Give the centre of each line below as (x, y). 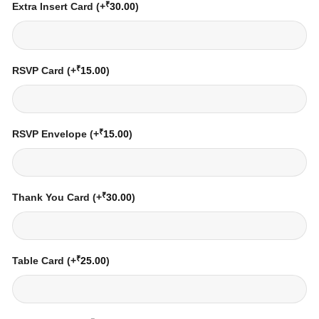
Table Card (40, 260)
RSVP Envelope (51, 134)
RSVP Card (40, 70)
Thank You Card (52, 197)
